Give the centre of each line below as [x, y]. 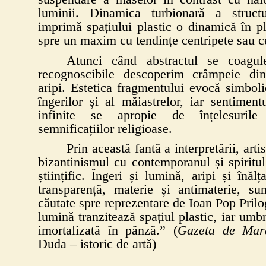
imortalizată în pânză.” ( [108, 231]
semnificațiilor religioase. [105, 129]
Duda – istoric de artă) [97, 244]
